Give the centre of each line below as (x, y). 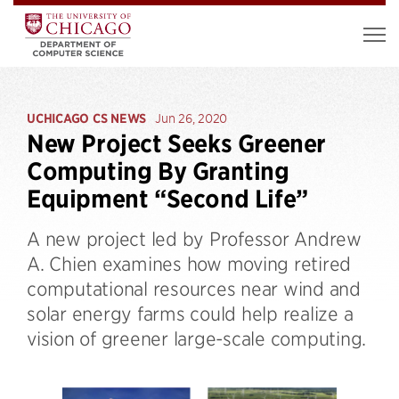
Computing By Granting (158, 171)
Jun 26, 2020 (191, 118)
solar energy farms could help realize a (190, 313)
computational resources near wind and (194, 288)
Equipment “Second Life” (167, 199)
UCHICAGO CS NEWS (86, 118)
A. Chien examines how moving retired (189, 263)
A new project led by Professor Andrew (194, 238)
